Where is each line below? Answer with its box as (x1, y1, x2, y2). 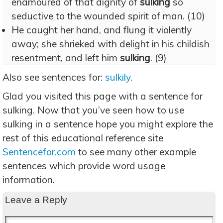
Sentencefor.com (2, 146, 76, 158)
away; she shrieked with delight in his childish (11, 38, 210, 50)
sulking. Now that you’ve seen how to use (2, 104, 184, 116)
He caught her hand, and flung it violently (11, 24, 192, 36)
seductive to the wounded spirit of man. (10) (11, 10, 205, 22)
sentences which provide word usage (2, 160, 165, 172)
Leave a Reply (5, 195, 67, 205)
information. (2, 174, 55, 186)
